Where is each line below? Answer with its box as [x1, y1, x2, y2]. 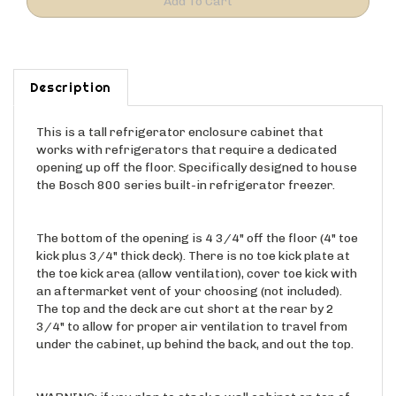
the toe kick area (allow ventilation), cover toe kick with [36, 248, 357, 264]
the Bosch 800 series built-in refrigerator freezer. [36, 160, 335, 176]
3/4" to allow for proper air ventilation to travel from [36, 301, 347, 317]
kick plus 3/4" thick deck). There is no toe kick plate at [36, 231, 350, 247]
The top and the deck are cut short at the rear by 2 [36, 284, 334, 300]
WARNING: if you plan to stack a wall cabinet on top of [36, 372, 350, 388]
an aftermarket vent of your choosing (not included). [36, 266, 342, 282]
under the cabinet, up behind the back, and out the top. [36, 319, 354, 335]
